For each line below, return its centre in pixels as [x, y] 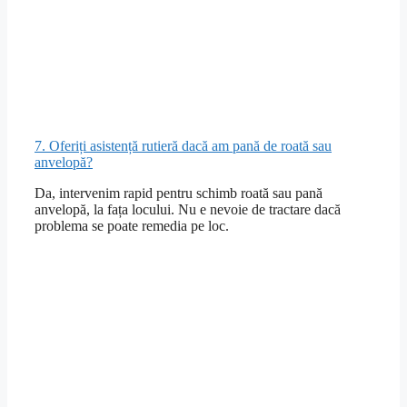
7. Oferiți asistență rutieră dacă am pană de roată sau [183, 145]
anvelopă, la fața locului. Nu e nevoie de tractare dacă [188, 209]
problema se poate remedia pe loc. [132, 225]
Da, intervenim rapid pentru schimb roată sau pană [179, 193]
